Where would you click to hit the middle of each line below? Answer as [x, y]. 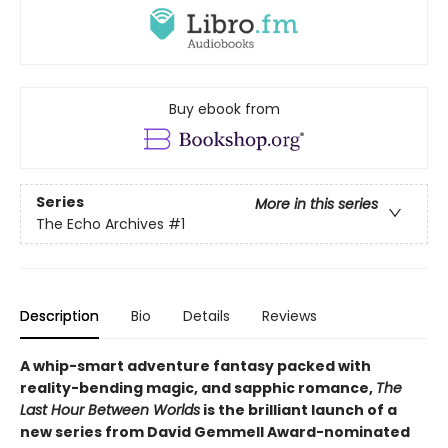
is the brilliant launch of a [298, 409]
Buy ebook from [224, 108]
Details [206, 315]
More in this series [316, 204]
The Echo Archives [100, 224]
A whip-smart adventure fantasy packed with [195, 365]
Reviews [289, 315]
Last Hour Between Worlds [110, 409]
